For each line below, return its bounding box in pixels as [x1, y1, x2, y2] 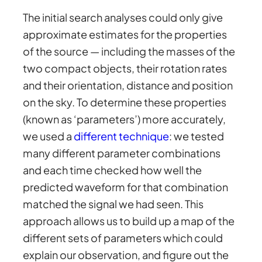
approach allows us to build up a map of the [23, 213, 235, 227]
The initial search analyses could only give [23, 10, 223, 24]
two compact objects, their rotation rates [23, 61, 227, 75]
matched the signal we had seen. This [23, 196, 204, 211]
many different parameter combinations [23, 146, 221, 160]
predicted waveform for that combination [23, 180, 229, 194]
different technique [74, 129, 170, 143]
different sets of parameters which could [23, 230, 223, 244]
